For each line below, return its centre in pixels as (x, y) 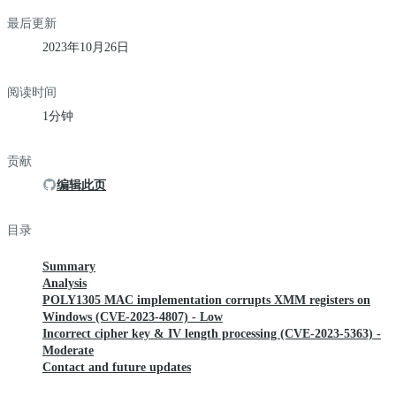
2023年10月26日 (86, 47)
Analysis (65, 283)
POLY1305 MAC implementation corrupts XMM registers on (206, 300)
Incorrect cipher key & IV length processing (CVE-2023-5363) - (212, 333)
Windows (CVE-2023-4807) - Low (133, 316)
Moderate (68, 350)
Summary (69, 266)
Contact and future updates (117, 367)
